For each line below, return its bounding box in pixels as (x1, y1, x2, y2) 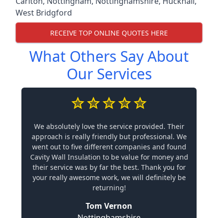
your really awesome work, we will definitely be (32, 173, 186, 182)
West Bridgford (16, 7, 72, 18)
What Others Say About (29, 46, 189, 66)
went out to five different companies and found (32, 142, 186, 151)
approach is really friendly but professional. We (31, 132, 187, 141)
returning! (92, 183, 126, 192)
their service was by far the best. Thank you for (32, 163, 186, 172)
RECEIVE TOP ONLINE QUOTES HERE (50, 28, 168, 37)
